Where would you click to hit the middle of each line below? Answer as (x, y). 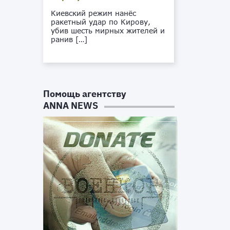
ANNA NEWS (71, 106)
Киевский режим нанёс (94, 13)
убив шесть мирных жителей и (108, 31)
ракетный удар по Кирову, (101, 22)
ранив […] (69, 39)
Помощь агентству (85, 94)
